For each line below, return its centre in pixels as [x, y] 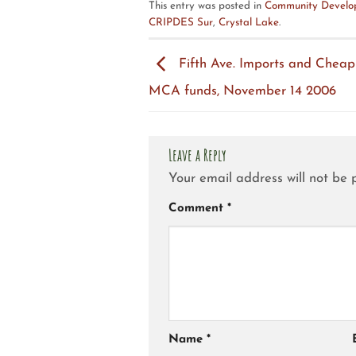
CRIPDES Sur [181, 23]
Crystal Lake [249, 23]
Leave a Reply [199, 155]
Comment [198, 209]
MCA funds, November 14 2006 [242, 91]
